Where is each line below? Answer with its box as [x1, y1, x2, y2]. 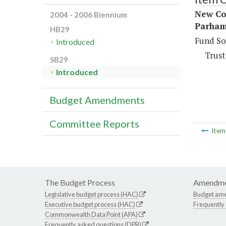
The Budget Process [45, 178, 115, 188]
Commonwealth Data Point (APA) [45, 210, 138, 219]
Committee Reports [49, 118, 139, 130]
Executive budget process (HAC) [45, 200, 135, 209]
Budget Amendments [49, 94, 145, 106]
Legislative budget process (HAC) [45, 190, 138, 199]
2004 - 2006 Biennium [50, 10, 127, 20]
